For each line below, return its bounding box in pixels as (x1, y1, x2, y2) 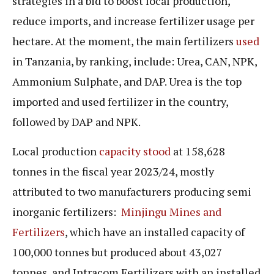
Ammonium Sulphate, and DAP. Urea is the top (12, 74, 242, 89)
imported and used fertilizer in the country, (12, 94, 228, 109)
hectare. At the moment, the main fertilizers (12, 34, 236, 49)
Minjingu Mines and (121, 204, 221, 219)
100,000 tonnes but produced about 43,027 (12, 244, 223, 259)
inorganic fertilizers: (12, 204, 121, 219)
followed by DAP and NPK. (12, 114, 141, 130)
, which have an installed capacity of (65, 224, 245, 239)
